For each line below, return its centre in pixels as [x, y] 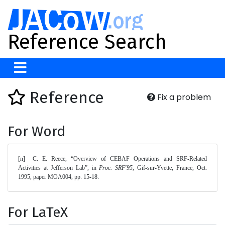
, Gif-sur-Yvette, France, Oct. [170, 168]
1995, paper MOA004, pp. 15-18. [59, 177]
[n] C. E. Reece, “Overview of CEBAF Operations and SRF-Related [22, 159]
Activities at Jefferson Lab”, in [59, 168]
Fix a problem [183, 97]
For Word [36, 131]
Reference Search [87, 42]
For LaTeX [38, 212]
